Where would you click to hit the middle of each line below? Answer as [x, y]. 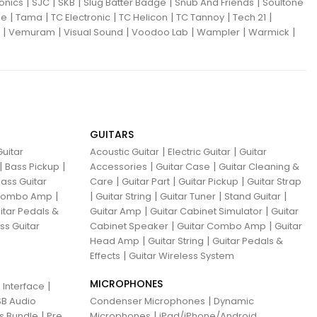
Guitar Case [183, 167]
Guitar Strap [274, 182]
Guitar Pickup [208, 182]
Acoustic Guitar [125, 152]
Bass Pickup [32, 167]
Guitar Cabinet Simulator [206, 212]
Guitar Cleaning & [259, 167]
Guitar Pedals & [248, 241]
